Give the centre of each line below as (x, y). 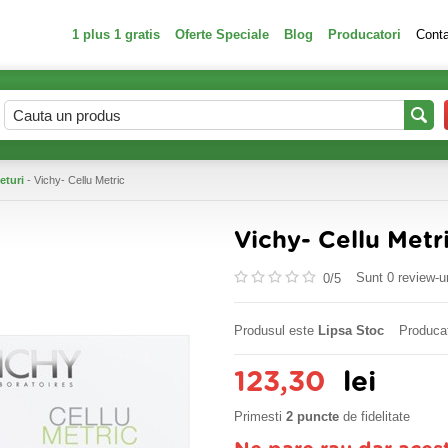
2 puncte (312, 416)
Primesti (260, 416)
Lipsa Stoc (351, 330)
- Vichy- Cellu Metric (74, 180)
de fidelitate (374, 416)
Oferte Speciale (222, 34)
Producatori (364, 34)
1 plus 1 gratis (116, 34)
